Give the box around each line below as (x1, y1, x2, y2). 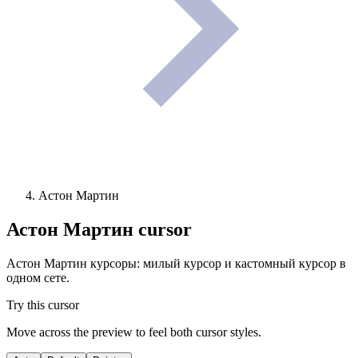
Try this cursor (6, 297, 79, 312)
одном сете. (6, 270, 70, 284)
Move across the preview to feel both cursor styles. (6, 324, 261, 339)
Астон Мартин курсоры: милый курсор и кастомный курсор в (6, 256, 346, 270)
